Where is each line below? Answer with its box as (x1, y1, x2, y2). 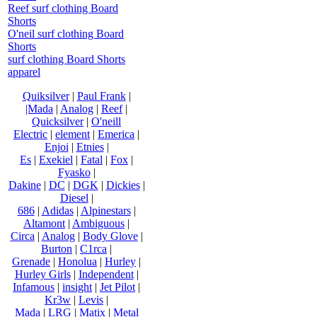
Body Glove (82, 229, 138, 242)
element (55, 127, 90, 140)
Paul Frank (76, 89, 126, 102)
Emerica (98, 127, 134, 140)
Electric (13, 127, 47, 140)
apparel (8, 65, 40, 78)
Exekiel (39, 153, 73, 166)
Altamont (23, 217, 65, 229)
